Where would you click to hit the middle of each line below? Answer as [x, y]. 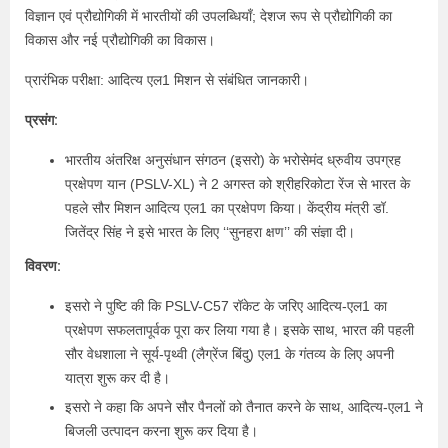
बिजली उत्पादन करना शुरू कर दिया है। [161, 431]
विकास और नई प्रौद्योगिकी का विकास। [120, 40]
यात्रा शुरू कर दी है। [117, 378]
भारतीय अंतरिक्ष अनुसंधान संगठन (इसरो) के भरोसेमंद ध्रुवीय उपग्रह [233, 160]
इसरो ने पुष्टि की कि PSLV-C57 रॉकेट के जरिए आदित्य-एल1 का [226, 306]
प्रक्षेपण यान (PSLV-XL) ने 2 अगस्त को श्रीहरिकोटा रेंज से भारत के [237, 184]
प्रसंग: [41, 120]
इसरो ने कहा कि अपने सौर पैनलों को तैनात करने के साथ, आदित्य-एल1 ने [244, 407]
